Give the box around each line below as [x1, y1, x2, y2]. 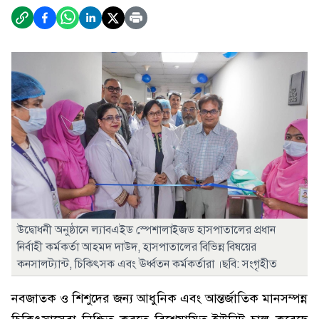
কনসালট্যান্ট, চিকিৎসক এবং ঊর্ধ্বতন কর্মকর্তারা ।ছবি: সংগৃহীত [17, 257, 277, 271]
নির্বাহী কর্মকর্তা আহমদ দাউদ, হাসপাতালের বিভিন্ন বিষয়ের [17, 240, 256, 254]
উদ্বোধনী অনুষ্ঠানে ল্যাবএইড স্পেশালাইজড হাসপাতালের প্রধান [17, 223, 276, 237]
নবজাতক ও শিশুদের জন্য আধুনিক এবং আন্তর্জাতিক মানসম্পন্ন [11, 291, 308, 306]
